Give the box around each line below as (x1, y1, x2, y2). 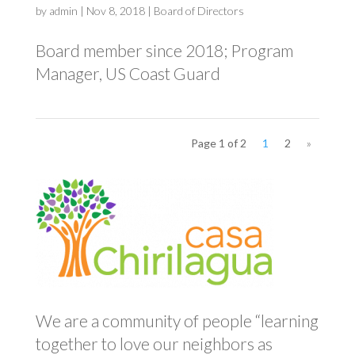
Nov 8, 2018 (86, 4, 145, 17)
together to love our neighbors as (35, 334, 273, 353)
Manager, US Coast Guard (35, 63, 220, 83)
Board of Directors (153, 4, 244, 17)
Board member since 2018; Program (35, 40, 293, 60)
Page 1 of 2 (191, 136, 247, 150)
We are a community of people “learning (35, 311, 319, 330)
